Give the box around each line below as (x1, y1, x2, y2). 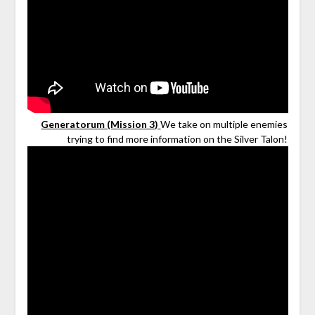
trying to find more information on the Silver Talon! (67, 133, 288, 146)
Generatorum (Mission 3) (41, 118, 161, 131)
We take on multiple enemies (160, 118, 288, 131)
